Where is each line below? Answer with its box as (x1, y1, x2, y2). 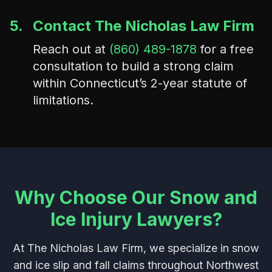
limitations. (33, 93, 93, 107)
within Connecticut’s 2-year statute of (33, 76, 247, 90)
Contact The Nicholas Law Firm (33, 17, 254, 35)
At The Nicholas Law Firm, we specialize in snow (13, 242, 259, 254)
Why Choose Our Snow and (15, 186, 257, 208)
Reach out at (33, 42, 109, 56)
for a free (197, 42, 254, 56)
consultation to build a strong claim (33, 59, 234, 73)
